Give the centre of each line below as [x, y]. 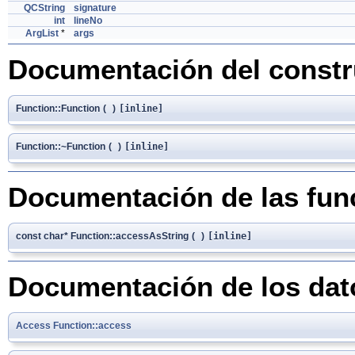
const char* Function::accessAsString [102, 236]
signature [95, 8]
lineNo [88, 21]
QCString [44, 8]
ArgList [42, 33]
